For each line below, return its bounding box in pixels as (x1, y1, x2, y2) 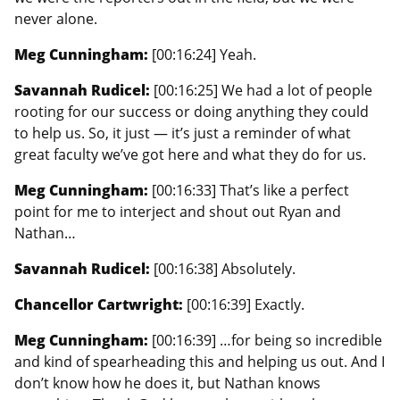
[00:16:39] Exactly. (187, 294, 304, 314)
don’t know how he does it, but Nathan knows (14, 372, 321, 393)
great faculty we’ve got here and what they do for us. (14, 144, 366, 164)
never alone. (14, 8, 97, 29)
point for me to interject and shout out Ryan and (14, 201, 341, 221)
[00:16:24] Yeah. (152, 44, 256, 64)
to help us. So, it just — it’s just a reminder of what (14, 122, 351, 143)
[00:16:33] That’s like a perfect (152, 179, 349, 200)
